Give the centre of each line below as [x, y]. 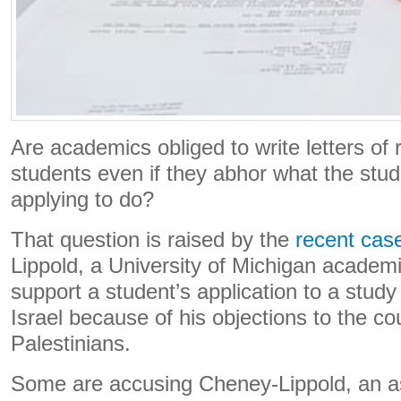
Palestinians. [71, 344]
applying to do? [82, 200]
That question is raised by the [153, 240]
